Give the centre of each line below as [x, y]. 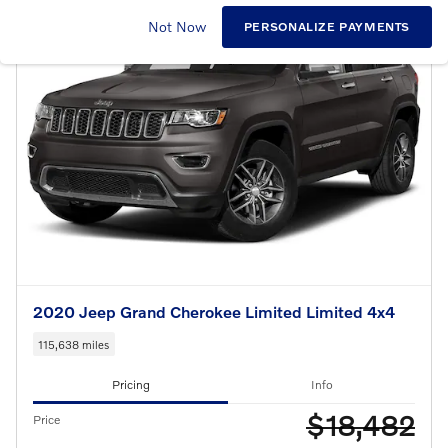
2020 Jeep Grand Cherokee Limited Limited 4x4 [214, 312]
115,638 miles [74, 343]
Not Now [176, 27]
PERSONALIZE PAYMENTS [327, 27]
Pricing [130, 385]
